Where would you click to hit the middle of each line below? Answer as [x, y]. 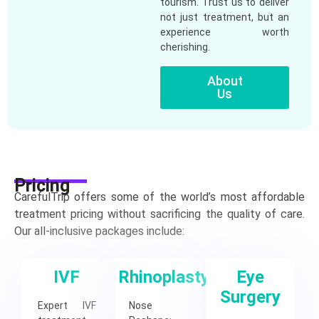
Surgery [251, 297]
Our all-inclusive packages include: [99, 231]
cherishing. [185, 47]
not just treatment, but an [225, 17]
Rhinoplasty [163, 277]
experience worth [225, 32]
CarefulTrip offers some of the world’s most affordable [159, 197]
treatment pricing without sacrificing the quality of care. [159, 214]
